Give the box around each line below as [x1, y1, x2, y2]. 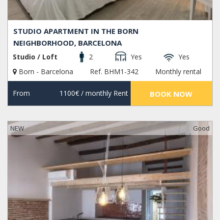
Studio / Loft [13, 52, 57, 62]
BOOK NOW [150, 89, 193, 99]
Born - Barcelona [17, 67, 75, 77]
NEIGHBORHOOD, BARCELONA [13, 38, 122, 48]
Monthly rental [155, 67, 201, 77]
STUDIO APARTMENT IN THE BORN [13, 26, 139, 36]
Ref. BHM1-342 [90, 67, 138, 77]
